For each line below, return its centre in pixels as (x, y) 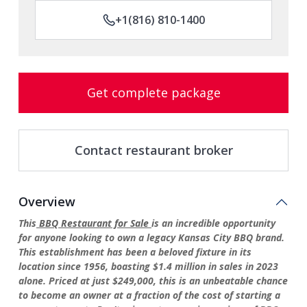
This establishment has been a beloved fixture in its (135, 252)
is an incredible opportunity (213, 223)
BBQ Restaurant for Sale (94, 223)
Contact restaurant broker (153, 150)
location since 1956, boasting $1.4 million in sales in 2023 (148, 266)
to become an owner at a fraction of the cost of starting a (149, 295)
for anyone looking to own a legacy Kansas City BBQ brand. (151, 237)
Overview (47, 201)
